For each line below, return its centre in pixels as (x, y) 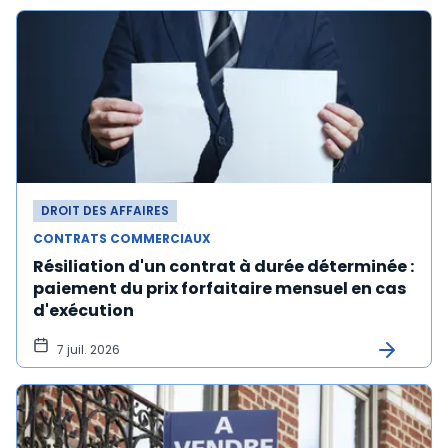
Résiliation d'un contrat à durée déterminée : (223, 266)
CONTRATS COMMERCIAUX (122, 238)
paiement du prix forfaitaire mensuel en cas (219, 288)
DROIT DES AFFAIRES (105, 210)
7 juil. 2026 (88, 349)
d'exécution (83, 310)
